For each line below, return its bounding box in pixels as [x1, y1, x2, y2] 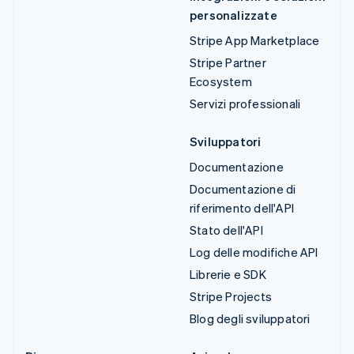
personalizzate [190, 7, 277, 24]
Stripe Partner [190, 55, 266, 71]
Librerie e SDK [190, 266, 266, 283]
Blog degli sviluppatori [190, 311, 311, 327]
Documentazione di [190, 181, 296, 198]
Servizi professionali [190, 96, 301, 112]
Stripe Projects [190, 288, 272, 305]
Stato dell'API [190, 222, 263, 239]
